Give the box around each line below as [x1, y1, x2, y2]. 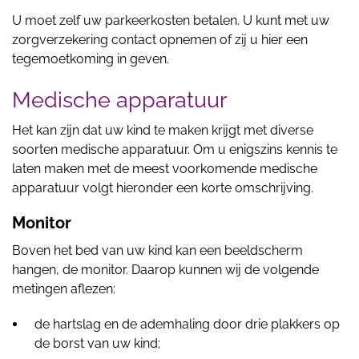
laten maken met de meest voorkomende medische [12, 161, 317, 176]
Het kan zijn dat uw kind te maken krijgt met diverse [12, 123, 313, 138]
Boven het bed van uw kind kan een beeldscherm [12, 243, 303, 258]
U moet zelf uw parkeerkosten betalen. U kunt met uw [12, 13, 329, 28]
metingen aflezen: [12, 281, 115, 296]
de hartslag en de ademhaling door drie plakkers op [34, 317, 340, 332]
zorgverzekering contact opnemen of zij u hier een [12, 32, 308, 47]
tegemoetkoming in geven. [12, 51, 172, 67]
